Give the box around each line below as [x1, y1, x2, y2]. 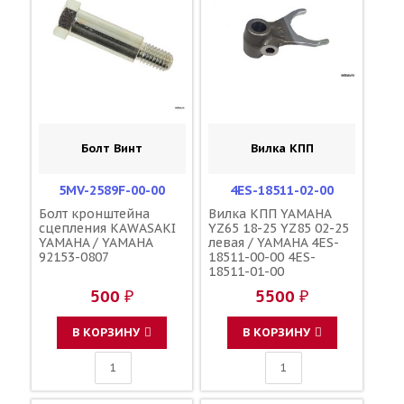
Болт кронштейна [38, 205, 150, 222]
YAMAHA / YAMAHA [38, 234, 152, 251]
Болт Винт [81, 140, 143, 156]
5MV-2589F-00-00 [59, 181, 166, 198]
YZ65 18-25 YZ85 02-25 [208, 219, 350, 236]
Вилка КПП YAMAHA [208, 205, 332, 222]
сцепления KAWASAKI [38, 219, 176, 236]
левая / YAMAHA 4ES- [208, 234, 340, 251]
